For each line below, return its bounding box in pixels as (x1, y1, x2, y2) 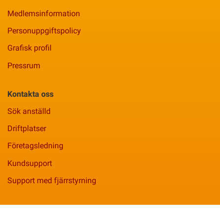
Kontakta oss (7, 89, 54, 99)
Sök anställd (7, 106, 51, 116)
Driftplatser (7, 124, 46, 134)
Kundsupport (7, 158, 52, 168)
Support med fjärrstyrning (7, 175, 96, 185)
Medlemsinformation (7, 8, 80, 18)
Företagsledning (7, 141, 63, 151)
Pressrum (7, 60, 40, 70)
